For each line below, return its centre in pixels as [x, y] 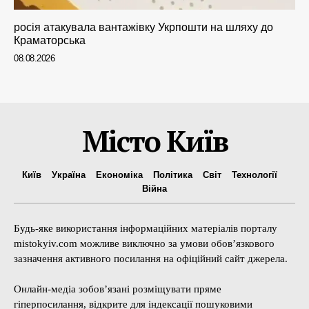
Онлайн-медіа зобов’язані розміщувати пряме [118, 289]
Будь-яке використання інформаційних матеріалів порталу [146, 228]
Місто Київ [154, 140]
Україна [68, 175]
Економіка [119, 175]
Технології [254, 175]
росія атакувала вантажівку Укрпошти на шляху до [143, 27]
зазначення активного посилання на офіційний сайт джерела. [151, 258]
